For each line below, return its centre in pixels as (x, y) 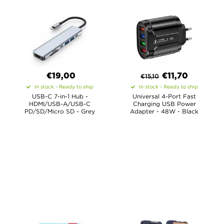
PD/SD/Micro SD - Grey (60, 111)
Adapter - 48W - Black (164, 111)
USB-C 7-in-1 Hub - (60, 96)
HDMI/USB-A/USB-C (60, 104)
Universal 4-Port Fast (164, 96)
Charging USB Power (164, 104)
